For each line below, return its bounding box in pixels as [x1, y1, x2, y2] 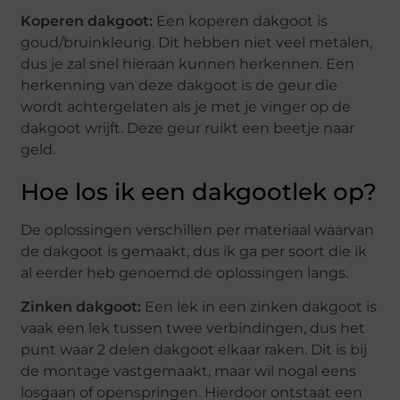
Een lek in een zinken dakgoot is [141, 297, 378, 315]
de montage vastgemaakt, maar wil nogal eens [21, 362, 357, 379]
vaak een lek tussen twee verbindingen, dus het [21, 319, 366, 337]
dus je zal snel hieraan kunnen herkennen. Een [21, 54, 355, 72]
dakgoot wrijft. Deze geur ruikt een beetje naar [21, 119, 355, 137]
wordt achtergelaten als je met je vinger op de [21, 97, 352, 115]
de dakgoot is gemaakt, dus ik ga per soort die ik [21, 242, 368, 260]
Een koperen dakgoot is [153, 12, 329, 29]
